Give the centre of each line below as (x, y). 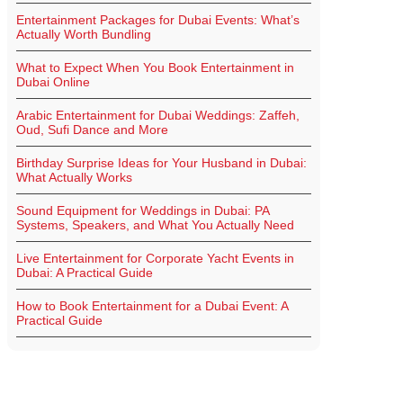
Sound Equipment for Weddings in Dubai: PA (143, 211)
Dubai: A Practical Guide (85, 273)
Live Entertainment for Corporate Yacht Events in (155, 259)
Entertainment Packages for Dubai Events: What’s (158, 20)
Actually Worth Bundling (84, 35)
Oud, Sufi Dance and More (92, 130)
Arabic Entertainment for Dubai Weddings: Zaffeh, (158, 116)
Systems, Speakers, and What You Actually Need (155, 225)
